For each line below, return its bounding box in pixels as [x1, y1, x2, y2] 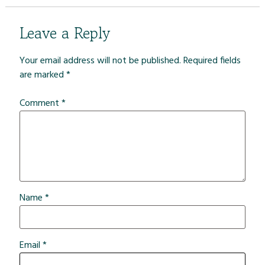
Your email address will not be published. [19, 53, 181, 69]
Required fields [183, 53, 241, 69]
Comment [19, 95, 62, 111]
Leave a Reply [19, 21, 110, 44]
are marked [19, 67, 66, 83]
